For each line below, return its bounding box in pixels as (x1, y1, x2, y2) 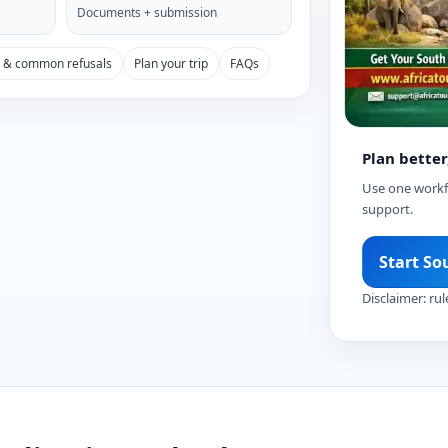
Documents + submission (76, 4, 217, 21)
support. (362, 199, 414, 218)
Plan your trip (134, 55, 208, 72)
